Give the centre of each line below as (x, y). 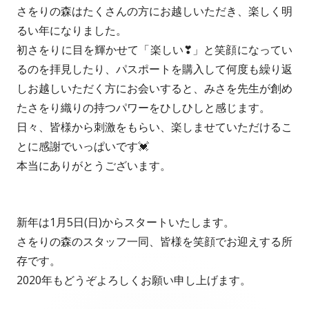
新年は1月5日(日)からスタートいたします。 (126, 222)
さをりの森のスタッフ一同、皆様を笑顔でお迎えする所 (154, 241)
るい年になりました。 (72, 31)
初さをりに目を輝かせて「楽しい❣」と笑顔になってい (154, 50)
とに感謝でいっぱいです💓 (83, 147)
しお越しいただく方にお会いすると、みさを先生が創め (154, 89)
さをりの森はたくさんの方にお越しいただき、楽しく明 (154, 11)
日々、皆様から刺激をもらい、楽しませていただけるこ (154, 127)
